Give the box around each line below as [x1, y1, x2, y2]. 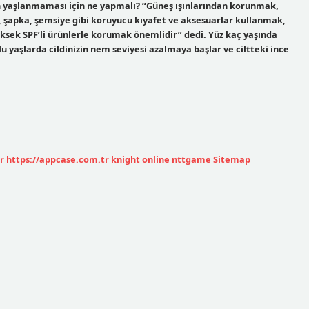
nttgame [172, 152, 211, 166]
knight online [111, 152, 170, 166]
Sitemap [213, 152, 250, 166]
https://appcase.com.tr [6, 152, 109, 166]
